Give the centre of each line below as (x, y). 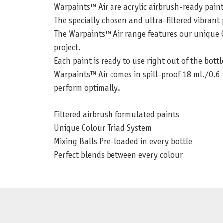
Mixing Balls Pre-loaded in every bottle (123, 142)
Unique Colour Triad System (103, 129)
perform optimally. (87, 89)
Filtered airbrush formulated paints (116, 115)
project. (67, 48)
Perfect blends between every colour (118, 156)
